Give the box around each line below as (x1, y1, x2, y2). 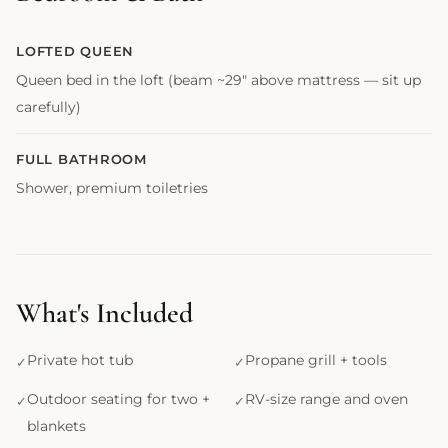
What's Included (16, 295, 193, 330)
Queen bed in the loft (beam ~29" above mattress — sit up (16, 70, 421, 89)
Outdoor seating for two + (27, 390, 210, 407)
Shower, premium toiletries (16, 178, 208, 197)
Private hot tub (27, 351, 133, 368)
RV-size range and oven (245, 390, 408, 407)
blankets (27, 417, 86, 434)
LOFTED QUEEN (16, 43, 135, 59)
